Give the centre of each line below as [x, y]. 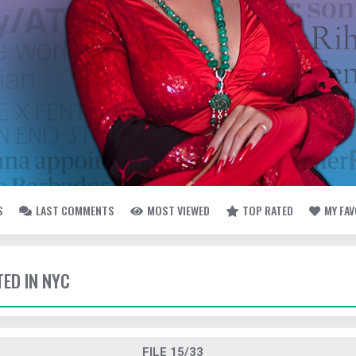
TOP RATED [268, 210]
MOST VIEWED [178, 210]
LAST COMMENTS [75, 210]
